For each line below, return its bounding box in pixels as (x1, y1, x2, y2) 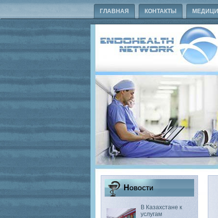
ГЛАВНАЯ (100, 8, 129, 15)
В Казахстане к (141, 204, 182, 211)
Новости (124, 183, 153, 192)
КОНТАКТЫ (145, 8, 177, 15)
